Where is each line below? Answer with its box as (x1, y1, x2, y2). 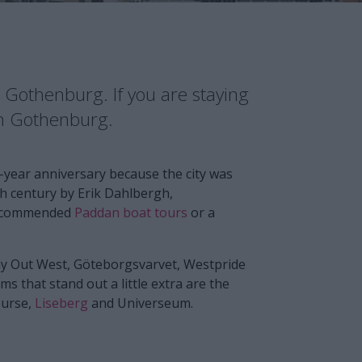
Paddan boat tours (74, 203, 187, 221)
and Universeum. (88, 293, 193, 312)
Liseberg (35, 293, 88, 312)
